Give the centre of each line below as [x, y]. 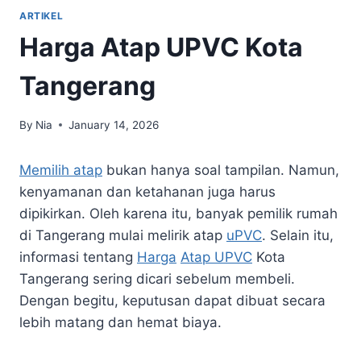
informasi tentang [78, 257]
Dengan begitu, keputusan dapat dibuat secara [172, 300]
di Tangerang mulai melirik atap [123, 235]
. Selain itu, [298, 235]
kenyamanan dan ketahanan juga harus [147, 191]
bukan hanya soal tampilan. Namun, [221, 170]
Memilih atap [61, 170]
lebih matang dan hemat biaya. [120, 322]
